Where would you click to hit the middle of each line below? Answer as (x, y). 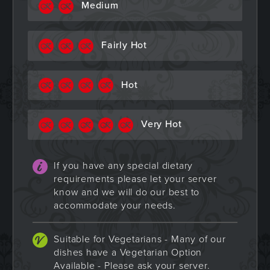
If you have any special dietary (124, 166)
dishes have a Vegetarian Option (128, 253)
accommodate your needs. (115, 206)
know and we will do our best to (127, 192)
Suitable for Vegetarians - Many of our (140, 239)
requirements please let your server (135, 179)
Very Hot (161, 124)
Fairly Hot (124, 46)
